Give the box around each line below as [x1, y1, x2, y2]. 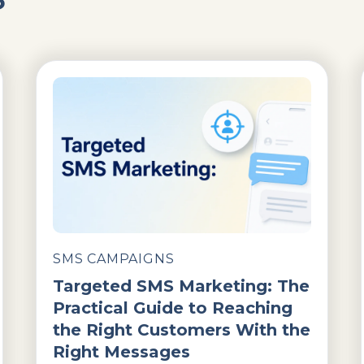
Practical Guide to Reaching [53, 297, 292, 318]
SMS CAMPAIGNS [53, 250, 175, 266]
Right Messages [53, 341, 190, 362]
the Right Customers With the [53, 319, 310, 340]
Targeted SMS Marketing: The [53, 275, 310, 296]
